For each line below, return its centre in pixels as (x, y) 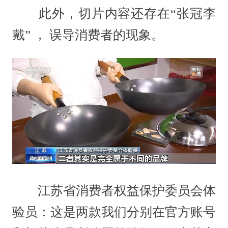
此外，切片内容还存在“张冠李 (114, 13)
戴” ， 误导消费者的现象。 (88, 35)
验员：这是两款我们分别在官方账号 (114, 212)
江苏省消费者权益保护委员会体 (114, 191)
